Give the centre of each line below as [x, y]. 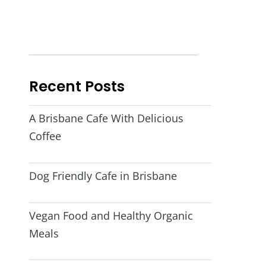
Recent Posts [77, 87]
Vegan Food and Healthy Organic [111, 215]
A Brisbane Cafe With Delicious [106, 118]
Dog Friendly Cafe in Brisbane [103, 175]
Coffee [45, 136]
